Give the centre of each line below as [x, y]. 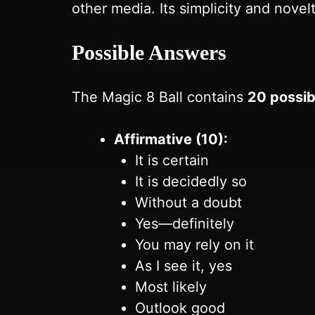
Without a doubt [188, 202]
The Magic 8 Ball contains [160, 97]
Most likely [171, 287]
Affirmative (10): [171, 139]
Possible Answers [149, 52]
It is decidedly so [191, 181]
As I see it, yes [184, 266]
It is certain [172, 160]
